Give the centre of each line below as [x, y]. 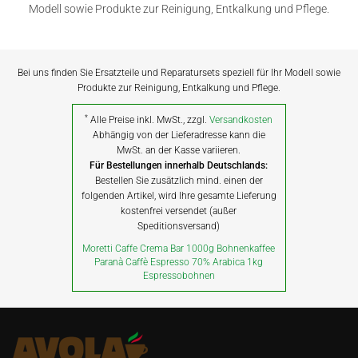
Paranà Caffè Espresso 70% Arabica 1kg [179, 262]
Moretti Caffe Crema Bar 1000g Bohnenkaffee [179, 249]
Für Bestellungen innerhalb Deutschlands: [179, 165]
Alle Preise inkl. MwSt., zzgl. [149, 120]
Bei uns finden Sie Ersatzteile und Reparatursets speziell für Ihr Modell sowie [179, 73]
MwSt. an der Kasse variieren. [179, 150]
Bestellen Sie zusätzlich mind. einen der [179, 181]
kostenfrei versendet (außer [179, 211]
